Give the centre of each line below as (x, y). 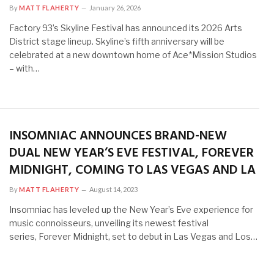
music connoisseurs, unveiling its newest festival (109, 223)
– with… (24, 68)
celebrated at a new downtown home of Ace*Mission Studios (133, 55)
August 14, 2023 (114, 189)
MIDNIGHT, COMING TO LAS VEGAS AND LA (132, 170)
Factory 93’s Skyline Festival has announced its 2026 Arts (126, 28)
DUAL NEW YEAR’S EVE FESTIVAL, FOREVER (131, 153)
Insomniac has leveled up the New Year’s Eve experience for (131, 209)
